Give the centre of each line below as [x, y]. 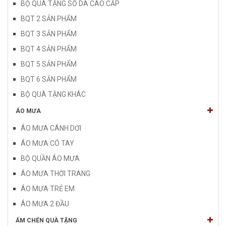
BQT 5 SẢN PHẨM [49, 64]
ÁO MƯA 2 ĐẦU [45, 204]
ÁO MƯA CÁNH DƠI [51, 128]
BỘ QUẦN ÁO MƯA [50, 158]
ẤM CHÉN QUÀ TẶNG [46, 220]
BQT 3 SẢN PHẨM [49, 34]
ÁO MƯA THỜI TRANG [55, 173]
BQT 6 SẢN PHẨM [49, 79]
